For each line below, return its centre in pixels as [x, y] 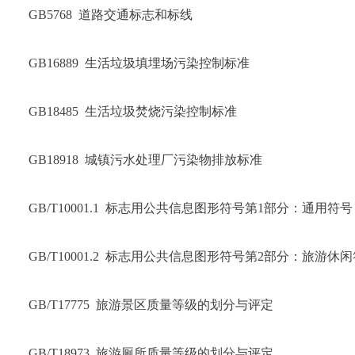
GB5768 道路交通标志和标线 [111, 15]
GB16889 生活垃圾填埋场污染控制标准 [139, 63]
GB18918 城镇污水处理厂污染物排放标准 [145, 160]
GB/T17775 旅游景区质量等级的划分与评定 [151, 305]
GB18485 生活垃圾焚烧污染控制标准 [133, 111]
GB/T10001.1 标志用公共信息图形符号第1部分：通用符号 [191, 208]
